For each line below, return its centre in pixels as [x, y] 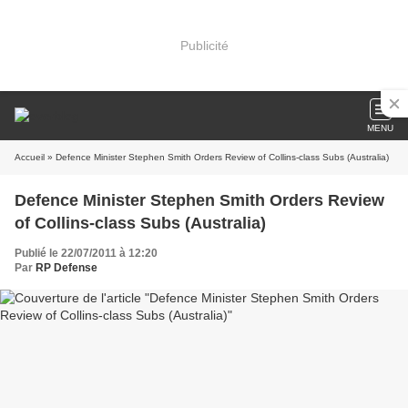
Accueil [30, 157]
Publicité [204, 45]
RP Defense [66, 268]
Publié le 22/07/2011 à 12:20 [86, 253]
